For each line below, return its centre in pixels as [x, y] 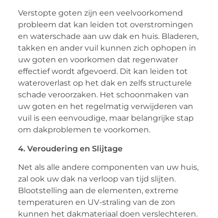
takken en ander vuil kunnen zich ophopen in [107, 48]
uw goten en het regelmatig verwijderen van [105, 107]
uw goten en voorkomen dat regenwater [98, 60]
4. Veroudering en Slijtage [70, 148]
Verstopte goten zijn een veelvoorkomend [100, 13]
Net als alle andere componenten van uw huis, [108, 167]
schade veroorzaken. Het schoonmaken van [103, 95]
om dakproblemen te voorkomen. [84, 130]
